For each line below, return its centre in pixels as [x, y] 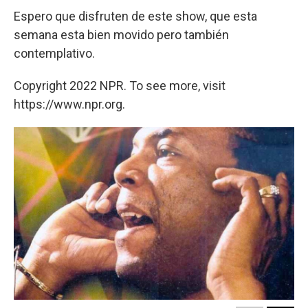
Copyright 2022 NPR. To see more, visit [120, 85]
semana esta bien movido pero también [121, 34]
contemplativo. [54, 53]
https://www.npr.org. [69, 104]
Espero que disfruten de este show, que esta [135, 16]
